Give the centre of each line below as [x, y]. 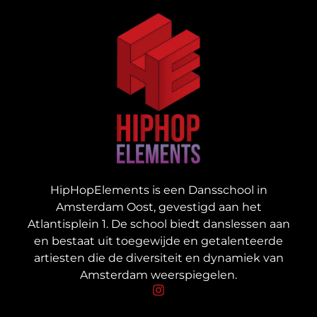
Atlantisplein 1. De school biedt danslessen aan [158, 224]
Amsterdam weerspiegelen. [158, 275]
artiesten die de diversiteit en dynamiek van [158, 258]
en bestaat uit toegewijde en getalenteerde [158, 241]
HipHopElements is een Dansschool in [158, 190]
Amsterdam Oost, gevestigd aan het [158, 207]
